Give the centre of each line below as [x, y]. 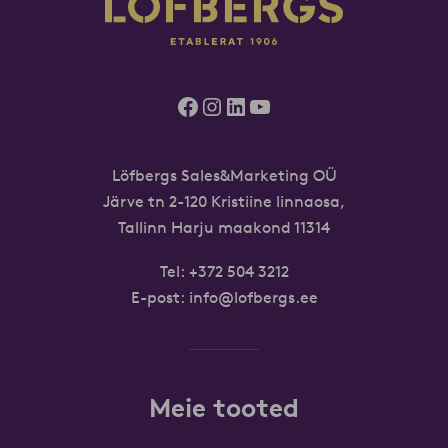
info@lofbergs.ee [253, 297]
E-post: [159, 297]
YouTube [293, 105]
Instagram [259, 105]
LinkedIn [270, 105]
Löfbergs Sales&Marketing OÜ [224, 175]
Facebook [229, 105]
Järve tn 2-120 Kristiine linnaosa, [224, 201]
